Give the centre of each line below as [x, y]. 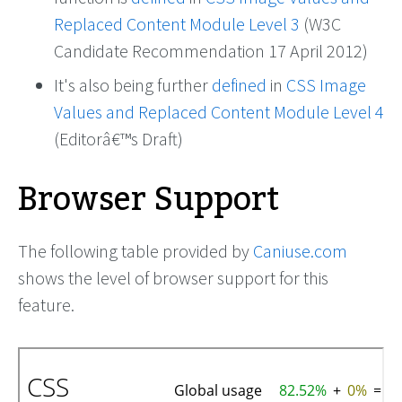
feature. [46, 305]
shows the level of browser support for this [173, 278]
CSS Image [326, 85]
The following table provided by [135, 251]
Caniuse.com [300, 251]
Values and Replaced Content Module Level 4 [219, 112]
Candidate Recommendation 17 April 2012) [211, 51]
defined [239, 85]
